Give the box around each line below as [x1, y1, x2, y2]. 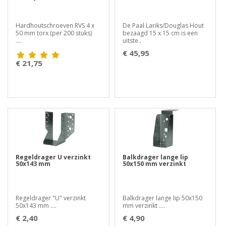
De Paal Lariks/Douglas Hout [122, 21, 204, 30]
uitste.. [122, 36, 141, 45]
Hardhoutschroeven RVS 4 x [16, 21, 94, 30]
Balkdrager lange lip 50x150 [122, 194, 202, 202]
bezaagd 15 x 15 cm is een [122, 29, 198, 37]
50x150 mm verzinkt [122, 159, 186, 168]
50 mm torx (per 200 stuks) [16, 29, 95, 37]
